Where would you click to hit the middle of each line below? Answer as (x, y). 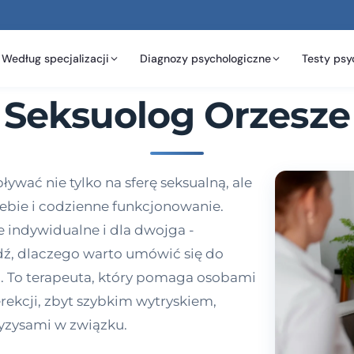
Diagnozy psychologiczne (206, 58)
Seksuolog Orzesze (177, 115)
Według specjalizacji (56, 58)
